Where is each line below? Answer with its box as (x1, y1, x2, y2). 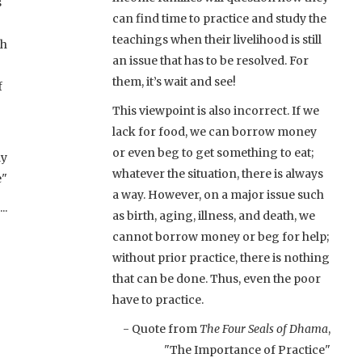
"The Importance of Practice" (164, 342, 330, 357)
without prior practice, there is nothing (112, 250, 330, 265)
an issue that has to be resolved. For (112, 53, 309, 68)
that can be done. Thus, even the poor (112, 271, 321, 286)
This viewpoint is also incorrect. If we (112, 103, 319, 118)
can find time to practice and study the (112, 11, 326, 26)
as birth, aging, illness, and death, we (112, 208, 315, 223)
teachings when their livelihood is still (112, 32, 322, 47)
